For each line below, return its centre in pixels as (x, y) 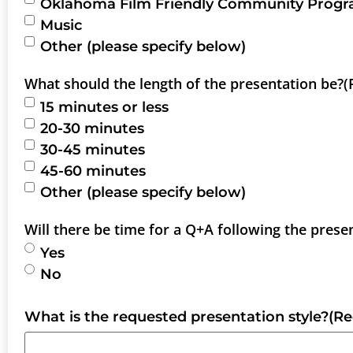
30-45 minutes (93, 150)
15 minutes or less (104, 108)
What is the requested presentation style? (176, 317)
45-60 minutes (93, 171)
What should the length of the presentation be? (184, 84)
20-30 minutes (92, 129)
